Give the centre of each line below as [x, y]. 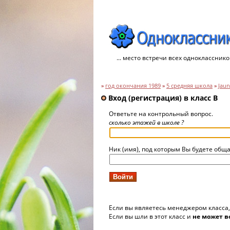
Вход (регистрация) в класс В [162, 98]
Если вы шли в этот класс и [151, 216]
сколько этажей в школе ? [146, 122]
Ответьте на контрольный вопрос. [161, 114]
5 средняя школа [189, 86]
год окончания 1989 [133, 86]
